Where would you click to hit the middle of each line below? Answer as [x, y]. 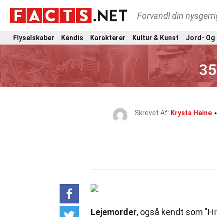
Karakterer [108, 38]
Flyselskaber [34, 38]
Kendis [72, 38]
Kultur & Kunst [155, 38]
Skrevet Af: [153, 113]
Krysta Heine [191, 113]
